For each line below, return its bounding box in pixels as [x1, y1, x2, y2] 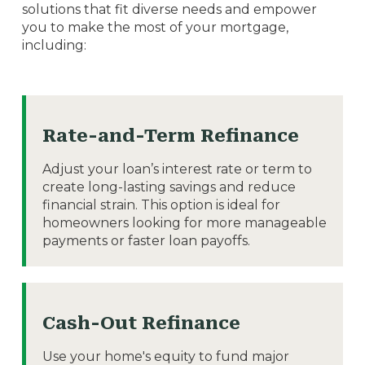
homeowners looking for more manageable [42, 214, 327, 231]
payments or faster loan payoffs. [42, 232, 250, 248]
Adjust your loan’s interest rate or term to [42, 161, 312, 177]
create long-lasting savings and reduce [42, 178, 296, 195]
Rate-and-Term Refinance [42, 125, 299, 146]
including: [21, 37, 86, 53]
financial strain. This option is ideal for [42, 196, 280, 213]
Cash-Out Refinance [42, 312, 240, 333]
